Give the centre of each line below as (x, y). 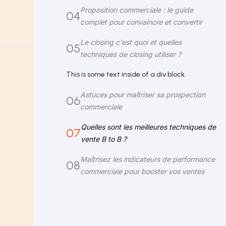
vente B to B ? (104, 139)
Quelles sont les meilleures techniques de (149, 127)
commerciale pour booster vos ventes (143, 171)
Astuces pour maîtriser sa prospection (143, 95)
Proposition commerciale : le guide (137, 10)
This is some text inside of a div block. (126, 74)
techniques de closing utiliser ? (131, 54)
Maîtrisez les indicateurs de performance (148, 159)
